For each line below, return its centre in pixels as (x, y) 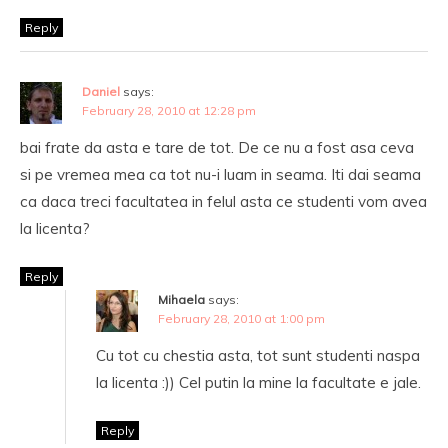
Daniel (101, 91)
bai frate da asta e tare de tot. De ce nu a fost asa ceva (217, 147)
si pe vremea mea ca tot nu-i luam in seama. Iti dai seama (220, 174)
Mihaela (181, 299)
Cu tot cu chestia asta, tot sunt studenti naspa (258, 355)
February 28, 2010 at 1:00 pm (241, 318)
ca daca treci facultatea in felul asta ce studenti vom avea (223, 201)
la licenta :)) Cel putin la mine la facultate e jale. (258, 382)
